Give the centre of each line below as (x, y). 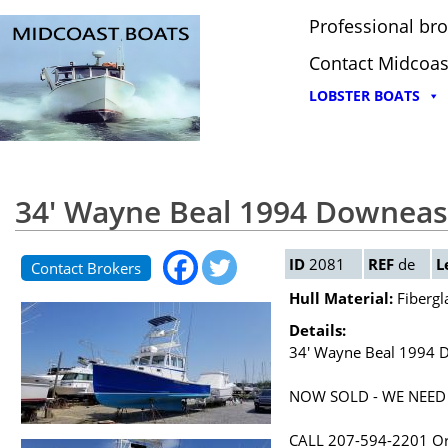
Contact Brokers (86, 268)
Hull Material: (341, 298)
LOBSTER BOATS (364, 95)
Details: (317, 330)
